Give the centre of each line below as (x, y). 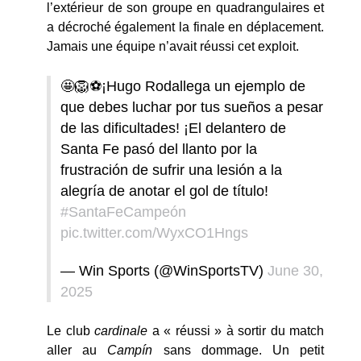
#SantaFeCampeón (123, 212)
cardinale (121, 330)
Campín (130, 350)
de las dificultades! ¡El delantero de (173, 128)
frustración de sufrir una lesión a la (171, 170)
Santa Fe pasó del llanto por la (159, 149)
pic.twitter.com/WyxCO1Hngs (154, 233)
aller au (77, 350)
